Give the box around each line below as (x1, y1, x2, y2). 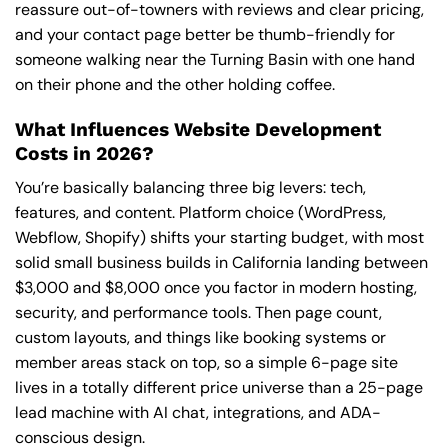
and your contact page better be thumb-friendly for (15, 23, 395, 45)
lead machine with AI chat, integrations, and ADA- (15, 402, 381, 424)
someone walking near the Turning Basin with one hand (15, 48, 415, 70)
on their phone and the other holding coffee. (15, 73, 335, 95)
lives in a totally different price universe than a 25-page (15, 377, 423, 399)
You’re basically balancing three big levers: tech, (15, 177, 366, 199)
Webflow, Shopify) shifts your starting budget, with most (15, 227, 424, 249)
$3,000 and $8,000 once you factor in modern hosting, (15, 277, 417, 299)
